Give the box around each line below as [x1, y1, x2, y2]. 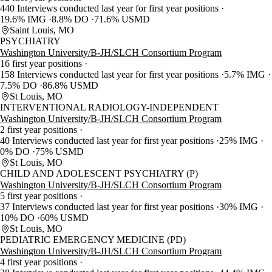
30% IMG [219, 202, 260, 212]
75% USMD [35, 146, 84, 157]
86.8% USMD [42, 80, 98, 91]
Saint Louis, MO [10, 25, 74, 36]
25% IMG [219, 135, 260, 146]
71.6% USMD [94, 14, 150, 25]
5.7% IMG [224, 69, 268, 80]
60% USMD [40, 212, 89, 223]
